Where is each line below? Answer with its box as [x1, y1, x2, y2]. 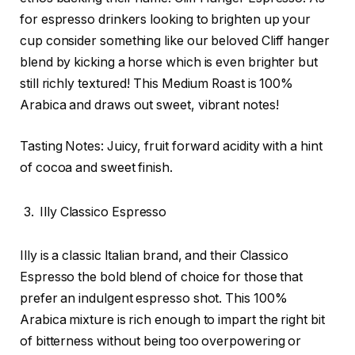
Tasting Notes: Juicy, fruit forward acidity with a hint [20, 138, 323, 154]
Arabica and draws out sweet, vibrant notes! [20, 97, 279, 113]
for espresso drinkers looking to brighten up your [20, 12, 311, 28]
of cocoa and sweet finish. [20, 159, 173, 175]
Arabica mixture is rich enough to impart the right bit [20, 312, 325, 328]
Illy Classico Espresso [40, 204, 167, 219]
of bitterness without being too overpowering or [20, 334, 302, 349]
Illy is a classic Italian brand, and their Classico [20, 248, 288, 264]
